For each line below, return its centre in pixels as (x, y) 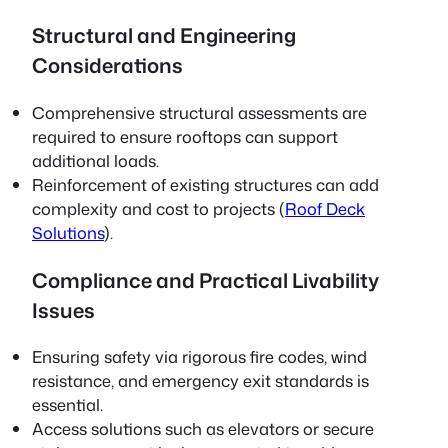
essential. (67, 404)
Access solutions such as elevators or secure (203, 428)
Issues (63, 309)
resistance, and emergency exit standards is (200, 380)
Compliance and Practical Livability (205, 279)
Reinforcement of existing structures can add (205, 184)
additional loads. (95, 160)
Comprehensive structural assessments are (199, 112)
